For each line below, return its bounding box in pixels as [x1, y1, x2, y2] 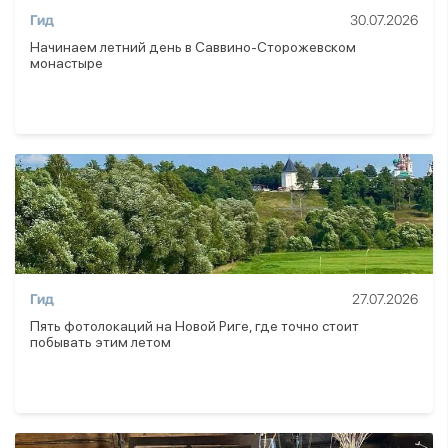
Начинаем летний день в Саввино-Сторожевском [30, 39, 356, 55]
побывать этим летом [30, 334, 171, 350]
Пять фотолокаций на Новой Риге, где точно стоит [30, 318, 359, 334]
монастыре [30, 55, 103, 71]
